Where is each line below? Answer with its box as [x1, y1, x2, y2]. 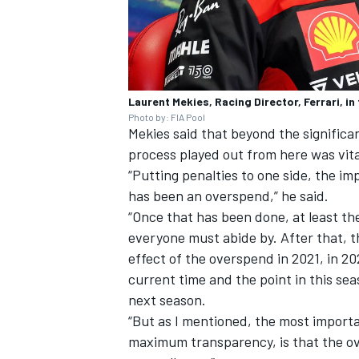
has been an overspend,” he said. [128, 187, 329, 205]
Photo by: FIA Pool [128, 111, 205, 123]
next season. [128, 291, 206, 309]
